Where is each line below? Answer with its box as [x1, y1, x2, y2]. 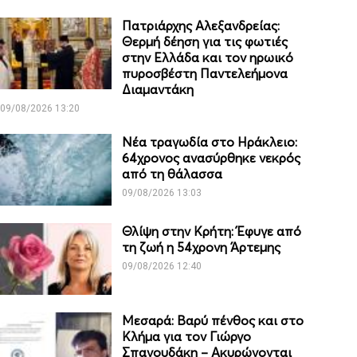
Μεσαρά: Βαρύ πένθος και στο [122, 312, 304, 329]
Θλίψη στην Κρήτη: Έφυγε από [122, 223, 302, 240]
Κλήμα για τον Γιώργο [122, 328, 252, 345]
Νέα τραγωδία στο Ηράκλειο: [122, 134, 298, 151]
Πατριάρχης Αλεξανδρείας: [122, 18, 280, 34]
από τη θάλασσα [122, 166, 223, 182]
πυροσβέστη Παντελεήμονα [122, 65, 288, 82]
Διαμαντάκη [122, 81, 194, 98]
